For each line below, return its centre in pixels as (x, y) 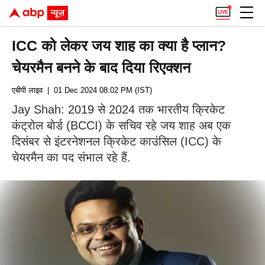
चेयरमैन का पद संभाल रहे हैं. (71, 157)
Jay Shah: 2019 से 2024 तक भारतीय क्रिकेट (118, 109)
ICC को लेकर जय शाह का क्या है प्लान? (119, 46)
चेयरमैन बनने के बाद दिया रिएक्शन (101, 67)
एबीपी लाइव (27, 90)
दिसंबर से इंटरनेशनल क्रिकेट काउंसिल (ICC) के (117, 141)
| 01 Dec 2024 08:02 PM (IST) (97, 90)
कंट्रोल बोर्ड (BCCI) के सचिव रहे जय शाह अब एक (121, 125)
